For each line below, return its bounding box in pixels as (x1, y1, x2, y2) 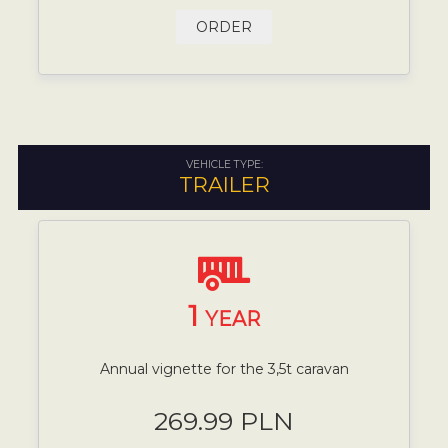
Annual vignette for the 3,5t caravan (99, 359, 349, 378)
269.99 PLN (154, 405, 294, 436)
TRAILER (178, 171, 270, 197)
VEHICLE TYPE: (185, 157, 263, 171)
